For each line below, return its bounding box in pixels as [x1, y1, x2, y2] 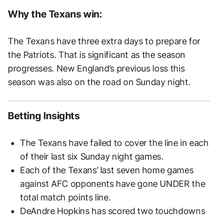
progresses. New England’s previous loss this [8, 63, 185, 74]
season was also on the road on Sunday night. [8, 77, 191, 88]
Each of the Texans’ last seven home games [20, 165, 194, 176]
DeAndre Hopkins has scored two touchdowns [20, 206, 205, 217]
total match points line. [20, 192, 111, 203]
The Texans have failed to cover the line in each [20, 138, 209, 148]
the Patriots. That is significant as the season [8, 50, 186, 60]
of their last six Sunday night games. [20, 151, 163, 162]
